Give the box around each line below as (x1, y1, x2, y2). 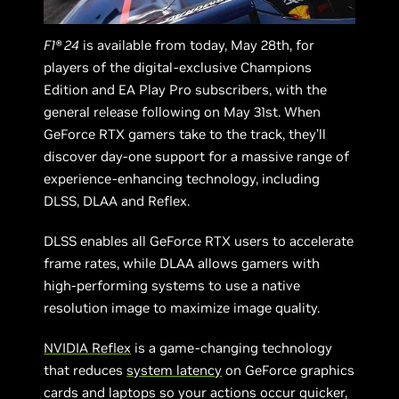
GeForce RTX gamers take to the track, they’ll (44, 125, 327, 142)
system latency (126, 361, 223, 379)
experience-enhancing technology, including (44, 169, 321, 187)
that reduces (44, 361, 127, 379)
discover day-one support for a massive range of (44, 147, 350, 165)
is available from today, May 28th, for (79, 36, 315, 53)
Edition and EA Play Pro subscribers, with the (44, 80, 328, 98)
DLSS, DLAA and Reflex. (44, 191, 191, 209)
